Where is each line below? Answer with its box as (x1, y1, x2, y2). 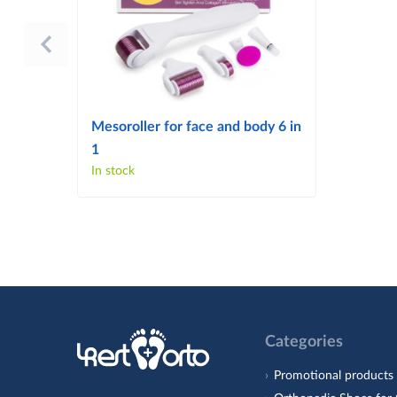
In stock (91, 164, 135, 177)
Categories (265, 333, 344, 350)
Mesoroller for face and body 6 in (91, 119, 301, 134)
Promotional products (274, 369, 394, 382)
